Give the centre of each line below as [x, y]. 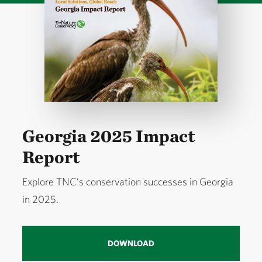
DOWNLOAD [131, 244]
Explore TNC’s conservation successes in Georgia [128, 182]
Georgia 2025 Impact [109, 136]
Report [51, 157]
